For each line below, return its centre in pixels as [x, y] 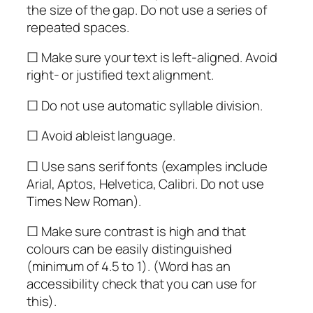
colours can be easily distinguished [129, 249]
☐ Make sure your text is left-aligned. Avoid [152, 58]
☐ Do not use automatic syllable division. [145, 105]
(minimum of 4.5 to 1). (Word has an [129, 267]
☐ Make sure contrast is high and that [137, 232]
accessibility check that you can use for [141, 284]
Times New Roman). [84, 201]
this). [42, 301]
